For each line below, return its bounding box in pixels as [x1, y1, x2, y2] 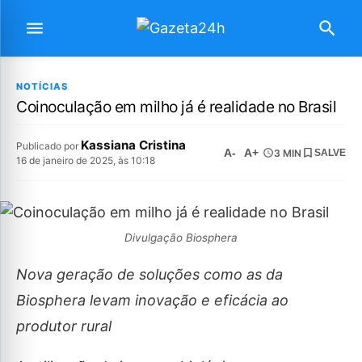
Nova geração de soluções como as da [16, 266, 283, 283]
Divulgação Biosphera [124, 231, 238, 244]
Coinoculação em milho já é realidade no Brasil [16, 97, 336, 116]
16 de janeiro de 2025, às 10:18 [16, 154, 155, 166]
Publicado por [16, 140, 81, 152]
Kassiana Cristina [81, 137, 186, 153]
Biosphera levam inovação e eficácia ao [16, 292, 288, 309]
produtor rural [16, 318, 112, 335]
